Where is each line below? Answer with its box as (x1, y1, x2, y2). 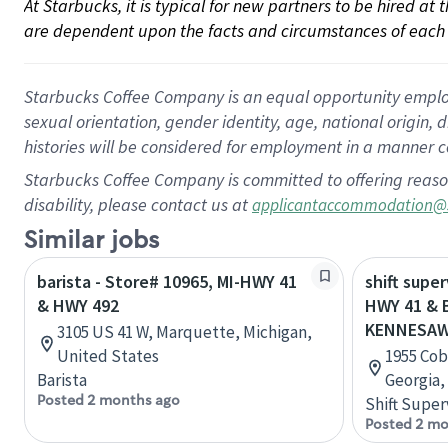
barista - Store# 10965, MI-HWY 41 (37, 270, 297, 293)
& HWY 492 (37, 294, 119, 317)
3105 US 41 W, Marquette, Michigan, (57, 321, 312, 343)
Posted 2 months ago (37, 391, 180, 409)
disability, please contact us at (24, 193, 252, 216)
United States (57, 345, 159, 367)
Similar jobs (24, 225, 159, 256)
